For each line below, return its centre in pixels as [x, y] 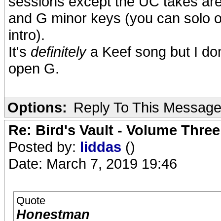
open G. [34, 68]
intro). [27, 35]
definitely [58, 52]
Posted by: [44, 147]
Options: [37, 107]
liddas [103, 147]
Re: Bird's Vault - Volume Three [114, 130]
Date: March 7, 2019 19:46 [93, 164]
